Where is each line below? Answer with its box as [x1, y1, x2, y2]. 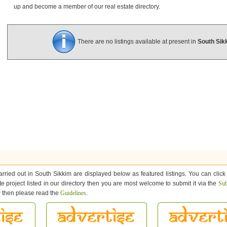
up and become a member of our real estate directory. [14, 3, 161, 10]
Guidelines [60, 190, 86, 197]
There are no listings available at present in [75, 38, 198, 46]
